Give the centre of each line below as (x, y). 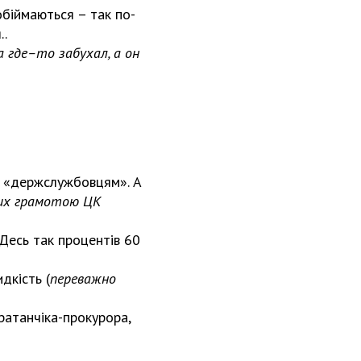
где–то (33, 52)
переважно (83, 278)
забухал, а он (99, 52)
